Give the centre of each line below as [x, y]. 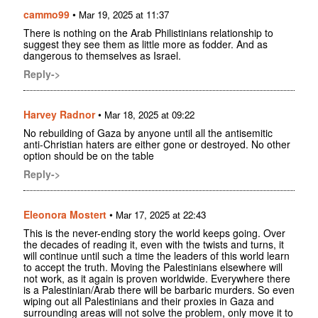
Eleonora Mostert [65, 215]
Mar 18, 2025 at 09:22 [149, 115]
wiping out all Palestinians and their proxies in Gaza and [149, 301]
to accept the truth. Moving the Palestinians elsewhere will [153, 267]
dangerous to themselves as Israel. [102, 56]
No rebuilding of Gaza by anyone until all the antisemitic [148, 133]
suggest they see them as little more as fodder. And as [146, 44]
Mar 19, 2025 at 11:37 [124, 15]
